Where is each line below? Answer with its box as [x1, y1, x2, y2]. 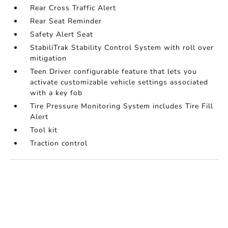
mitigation [30, 53, 67, 63]
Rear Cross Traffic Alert [30, 3, 117, 13]
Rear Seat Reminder [30, 16, 102, 26]
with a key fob [30, 88, 83, 98]
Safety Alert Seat [30, 30, 94, 39]
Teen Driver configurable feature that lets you [30, 67, 197, 76]
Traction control [30, 138, 88, 148]
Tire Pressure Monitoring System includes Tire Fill [30, 101, 214, 111]
